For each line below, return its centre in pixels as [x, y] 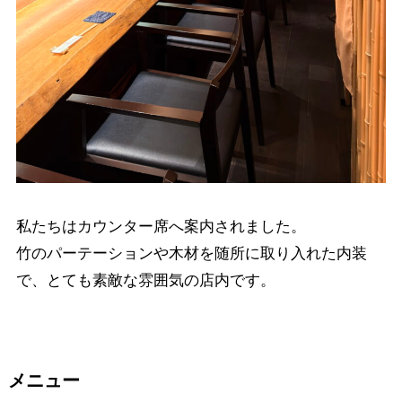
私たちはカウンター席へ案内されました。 [161, 226]
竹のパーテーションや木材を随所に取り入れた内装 [191, 253]
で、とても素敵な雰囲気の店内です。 [145, 280]
